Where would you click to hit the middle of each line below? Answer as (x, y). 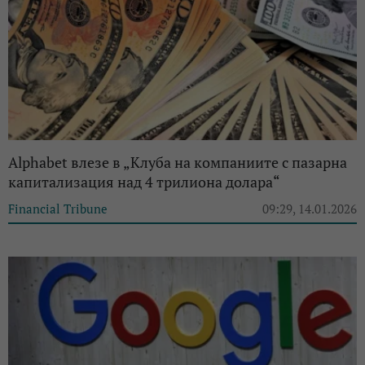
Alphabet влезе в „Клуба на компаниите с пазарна (178, 163)
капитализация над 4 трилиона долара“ (144, 182)
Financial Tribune (58, 209)
